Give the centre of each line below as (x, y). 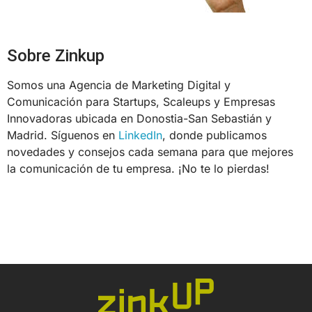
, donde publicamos (214, 135)
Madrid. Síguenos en (63, 135)
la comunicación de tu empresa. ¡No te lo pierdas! (138, 169)
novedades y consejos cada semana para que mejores (150, 152)
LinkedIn (140, 135)
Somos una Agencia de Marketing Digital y (119, 85)
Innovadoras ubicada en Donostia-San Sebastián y (139, 119)
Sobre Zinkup (56, 56)
